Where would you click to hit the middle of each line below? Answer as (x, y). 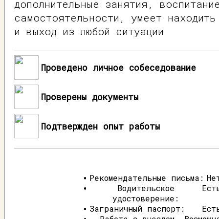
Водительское (146, 188)
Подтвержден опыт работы (100, 126)
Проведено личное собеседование (119, 67)
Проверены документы (90, 97)
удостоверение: (146, 198)
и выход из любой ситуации (89, 31)
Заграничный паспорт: (137, 208)
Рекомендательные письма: (147, 178)
